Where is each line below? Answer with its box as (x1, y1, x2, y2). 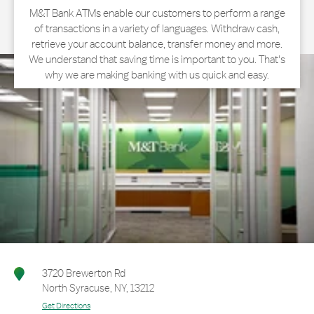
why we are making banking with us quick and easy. (45, 68, 269, 81)
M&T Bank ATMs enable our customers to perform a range (29, 6, 285, 20)
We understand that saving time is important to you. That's (29, 53, 285, 66)
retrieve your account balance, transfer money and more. (32, 37, 282, 50)
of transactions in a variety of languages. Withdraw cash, (34, 22, 280, 35)
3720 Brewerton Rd (42, 266, 125, 280)
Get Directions (42, 300, 90, 311)
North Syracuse (42, 281, 110, 294)
